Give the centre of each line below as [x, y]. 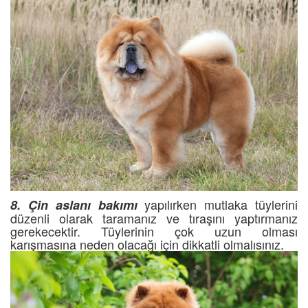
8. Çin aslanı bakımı [74, 205]
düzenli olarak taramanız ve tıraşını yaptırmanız [154, 218]
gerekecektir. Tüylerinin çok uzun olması [154, 231]
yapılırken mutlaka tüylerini [217, 204]
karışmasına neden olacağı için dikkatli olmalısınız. [147, 244]
